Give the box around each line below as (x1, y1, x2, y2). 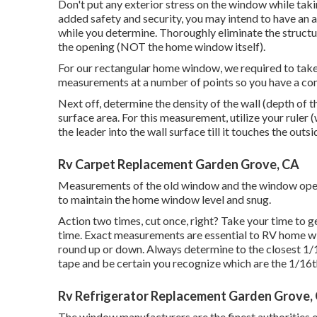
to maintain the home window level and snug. (58, 192, 271, 206)
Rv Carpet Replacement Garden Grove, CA (58, 156, 299, 172)
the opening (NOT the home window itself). (58, 40, 265, 53)
